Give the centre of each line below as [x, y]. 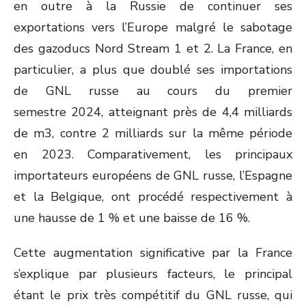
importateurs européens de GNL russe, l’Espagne [153, 176]
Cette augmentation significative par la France [153, 253]
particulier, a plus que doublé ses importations [153, 70]
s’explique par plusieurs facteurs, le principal [153, 274]
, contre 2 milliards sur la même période [172, 133]
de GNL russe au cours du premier [153, 91]
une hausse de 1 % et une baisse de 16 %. [132, 218]
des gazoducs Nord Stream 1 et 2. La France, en [153, 48]
